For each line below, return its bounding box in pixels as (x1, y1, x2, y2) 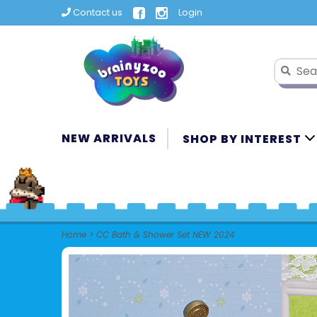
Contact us (71, 6, 122, 19)
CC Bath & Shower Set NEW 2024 (96, 229, 235, 241)
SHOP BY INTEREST (183, 131, 304, 147)
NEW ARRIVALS (62, 130, 156, 146)
